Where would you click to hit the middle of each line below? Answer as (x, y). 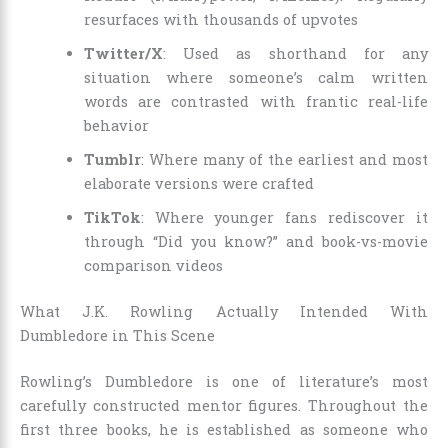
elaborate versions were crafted (198, 184)
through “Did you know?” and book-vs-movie (255, 242)
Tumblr (112, 160)
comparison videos (153, 266)
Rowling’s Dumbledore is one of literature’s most (224, 381)
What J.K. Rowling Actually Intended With (224, 311)
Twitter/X (123, 54)
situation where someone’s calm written (255, 78)
